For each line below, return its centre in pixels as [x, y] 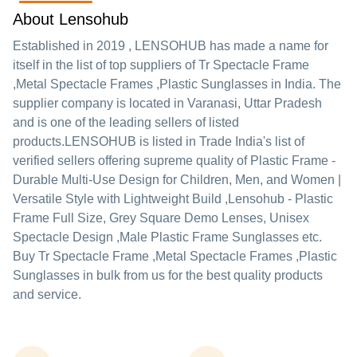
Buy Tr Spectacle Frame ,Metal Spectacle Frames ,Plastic [175, 256]
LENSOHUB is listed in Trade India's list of [184, 141]
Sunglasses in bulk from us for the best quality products [168, 275]
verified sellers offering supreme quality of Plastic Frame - [174, 161]
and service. [47, 294]
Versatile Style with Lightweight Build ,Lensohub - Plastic [173, 199]
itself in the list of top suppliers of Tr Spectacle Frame [161, 65]
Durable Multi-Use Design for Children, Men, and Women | [177, 180]
